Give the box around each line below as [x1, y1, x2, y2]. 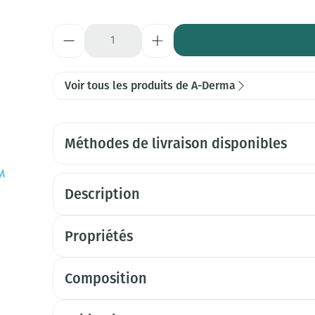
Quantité [51, 25, 96, 37]
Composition [64, 270, 147, 287]
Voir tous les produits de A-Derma [64, 79, 236, 92]
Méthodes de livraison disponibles [64, 135, 287, 152]
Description [64, 186, 140, 202]
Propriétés [64, 228, 133, 245]
